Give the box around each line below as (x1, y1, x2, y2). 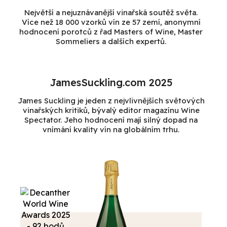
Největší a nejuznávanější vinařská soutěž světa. (24, 8, 198, 18)
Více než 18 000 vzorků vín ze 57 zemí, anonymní (21, 17, 201, 27)
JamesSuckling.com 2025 (49, 76, 173, 89)
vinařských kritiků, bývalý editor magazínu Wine (22, 105, 200, 116)
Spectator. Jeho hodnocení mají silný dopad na (24, 115, 198, 125)
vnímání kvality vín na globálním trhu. (43, 125, 179, 135)
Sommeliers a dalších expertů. (56, 36, 166, 47)
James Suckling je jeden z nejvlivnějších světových (17, 96, 205, 106)
